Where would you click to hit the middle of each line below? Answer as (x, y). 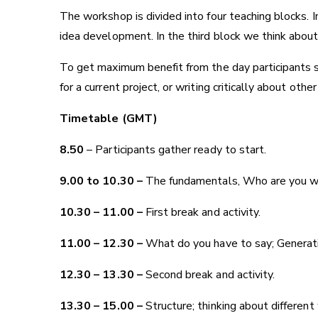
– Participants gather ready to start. (175, 150)
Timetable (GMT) (109, 119)
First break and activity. (203, 213)
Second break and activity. (210, 275)
